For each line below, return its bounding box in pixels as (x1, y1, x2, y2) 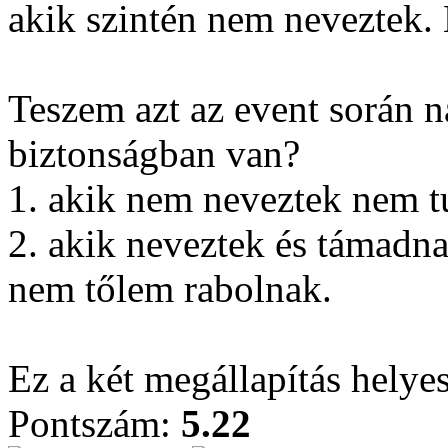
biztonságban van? (8, 132, 300, 175)
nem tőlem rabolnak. (8, 267, 332, 310)
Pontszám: (8, 402, 181, 445)
